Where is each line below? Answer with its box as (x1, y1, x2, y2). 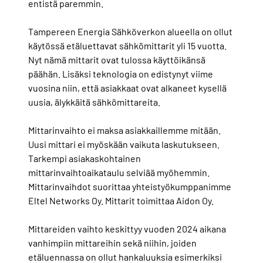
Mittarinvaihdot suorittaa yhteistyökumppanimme (28, 181, 231, 193)
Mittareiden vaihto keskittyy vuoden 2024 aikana (28, 223, 226, 235)
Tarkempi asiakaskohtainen (28, 153, 141, 164)
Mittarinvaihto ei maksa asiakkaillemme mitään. (28, 124, 221, 136)
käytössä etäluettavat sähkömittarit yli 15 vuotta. (28, 40, 227, 52)
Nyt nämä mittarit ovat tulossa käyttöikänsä (28, 54, 205, 66)
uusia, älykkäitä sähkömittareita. (28, 96, 160, 108)
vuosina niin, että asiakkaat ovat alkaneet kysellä (28, 82, 227, 94)
